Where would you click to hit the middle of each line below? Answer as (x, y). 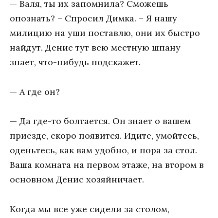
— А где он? (35, 91)
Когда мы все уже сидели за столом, (90, 209)
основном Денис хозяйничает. (77, 180)
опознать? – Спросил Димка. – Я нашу (93, 18)
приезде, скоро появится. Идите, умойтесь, (104, 136)
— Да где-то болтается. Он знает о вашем (100, 121)
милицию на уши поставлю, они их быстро (105, 33)
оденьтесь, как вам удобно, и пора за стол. (103, 150)
